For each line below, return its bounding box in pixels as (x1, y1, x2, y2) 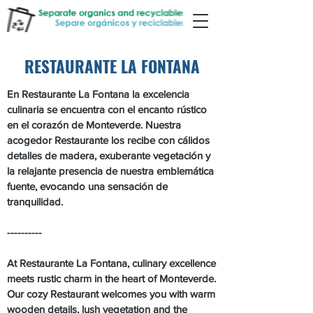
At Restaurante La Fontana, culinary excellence (7, 257, 216, 269)
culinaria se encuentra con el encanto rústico (7, 103, 207, 115)
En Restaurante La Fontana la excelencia (7, 88, 189, 100)
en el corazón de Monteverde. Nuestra (7, 119, 181, 131)
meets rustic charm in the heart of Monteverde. (7, 272, 216, 284)
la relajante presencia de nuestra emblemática (7, 165, 214, 177)
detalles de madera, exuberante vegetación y (7, 150, 210, 161)
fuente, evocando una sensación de (7, 180, 168, 192)
